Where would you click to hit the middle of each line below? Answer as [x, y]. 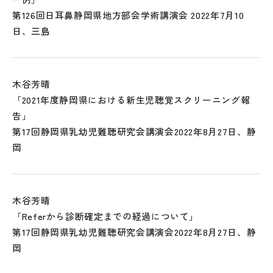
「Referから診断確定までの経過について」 [106, 216]
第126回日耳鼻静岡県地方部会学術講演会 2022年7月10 [128, 15]
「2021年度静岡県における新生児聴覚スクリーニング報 [131, 100]
